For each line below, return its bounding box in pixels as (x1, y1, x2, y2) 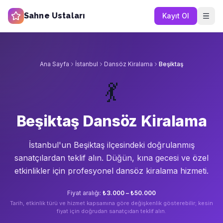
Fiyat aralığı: (67, 189, 103, 197)
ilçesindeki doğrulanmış (104, 140, 195, 150)
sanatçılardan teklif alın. (14, 153, 106, 163)
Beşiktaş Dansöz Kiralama (16, 112, 207, 130)
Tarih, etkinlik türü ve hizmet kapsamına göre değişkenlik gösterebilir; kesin (10, 200, 213, 207)
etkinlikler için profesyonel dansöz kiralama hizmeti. (14, 166, 209, 176)
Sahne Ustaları (24, 11, 86, 20)
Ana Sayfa (40, 60, 69, 68)
